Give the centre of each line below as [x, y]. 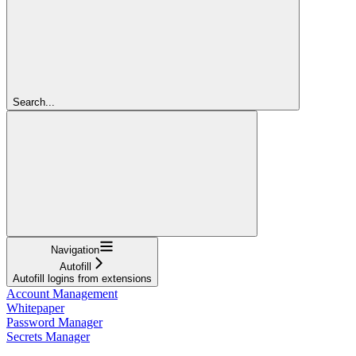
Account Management [62, 293]
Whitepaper [35, 308]
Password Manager [54, 322]
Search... [34, 102]
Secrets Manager [48, 336]
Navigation [75, 250]
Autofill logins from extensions [82, 278]
